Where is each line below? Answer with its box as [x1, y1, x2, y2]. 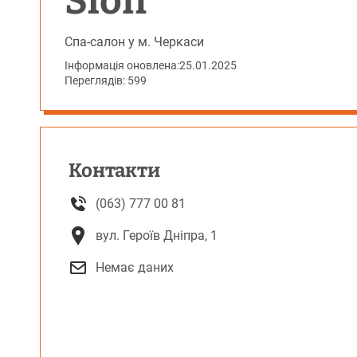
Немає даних [96, 260, 174, 275]
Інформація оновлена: [65, 59, 179, 72]
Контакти [69, 159, 160, 182]
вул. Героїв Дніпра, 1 [96, 228, 218, 243]
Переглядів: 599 [65, 74, 147, 87]
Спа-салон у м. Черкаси [65, 34, 204, 49]
